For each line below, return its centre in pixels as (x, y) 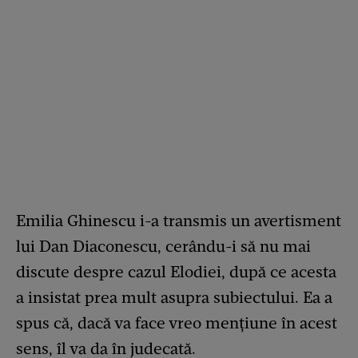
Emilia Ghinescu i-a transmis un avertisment (179, 221)
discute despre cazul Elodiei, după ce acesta (176, 272)
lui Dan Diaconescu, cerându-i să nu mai (163, 247)
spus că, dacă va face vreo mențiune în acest (177, 323)
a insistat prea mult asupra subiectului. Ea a (174, 298)
